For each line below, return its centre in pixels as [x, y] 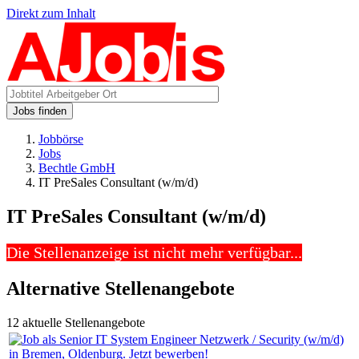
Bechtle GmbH [77, 168]
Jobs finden [40, 111]
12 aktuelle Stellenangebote [76, 322]
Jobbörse [61, 139]
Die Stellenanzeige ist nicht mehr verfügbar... [154, 252]
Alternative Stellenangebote [121, 288]
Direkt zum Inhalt [51, 13]
